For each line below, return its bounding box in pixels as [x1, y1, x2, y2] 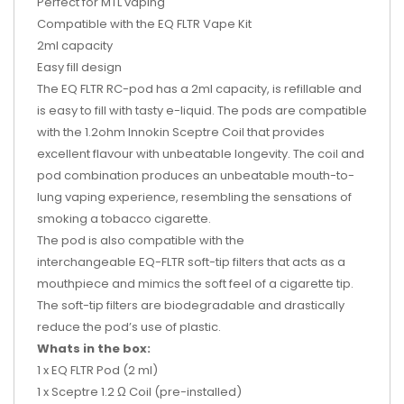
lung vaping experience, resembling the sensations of [37, 188, 352, 206]
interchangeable [37, 253, 139, 271]
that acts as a [267, 253, 345, 271]
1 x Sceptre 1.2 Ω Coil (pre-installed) [37, 383, 242, 400]
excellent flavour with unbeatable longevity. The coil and [37, 145, 364, 162]
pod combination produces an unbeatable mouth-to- [37, 167, 354, 184]
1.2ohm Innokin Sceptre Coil [85, 124, 244, 141]
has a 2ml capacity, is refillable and [156, 80, 362, 97]
